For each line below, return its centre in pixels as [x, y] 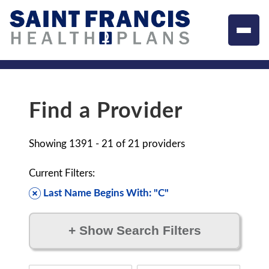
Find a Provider [106, 111]
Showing [49, 144]
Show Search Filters [138, 231]
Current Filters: [62, 173]
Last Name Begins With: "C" [106, 193]
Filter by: [49, 259]
